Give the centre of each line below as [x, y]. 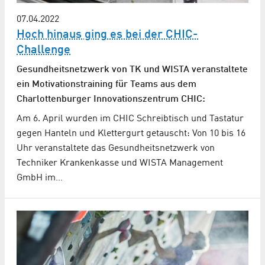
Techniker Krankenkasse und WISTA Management [120, 164]
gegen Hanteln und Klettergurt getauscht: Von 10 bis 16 [131, 134]
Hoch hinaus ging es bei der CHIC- [107, 35]
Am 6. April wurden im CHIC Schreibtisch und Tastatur [130, 119]
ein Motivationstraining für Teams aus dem [106, 85]
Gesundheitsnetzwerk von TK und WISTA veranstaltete [132, 70]
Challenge [43, 51]
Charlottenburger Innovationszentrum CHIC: [111, 100]
